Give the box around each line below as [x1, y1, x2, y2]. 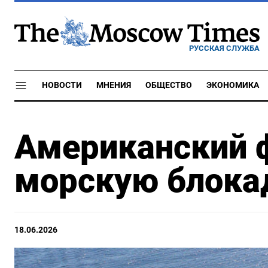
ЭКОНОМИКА [206, 80, 259, 90]
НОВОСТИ [42, 80, 82, 90]
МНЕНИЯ [96, 80, 131, 90]
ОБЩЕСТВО [145, 80, 192, 90]
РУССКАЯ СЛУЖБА [189, 43, 260, 53]
